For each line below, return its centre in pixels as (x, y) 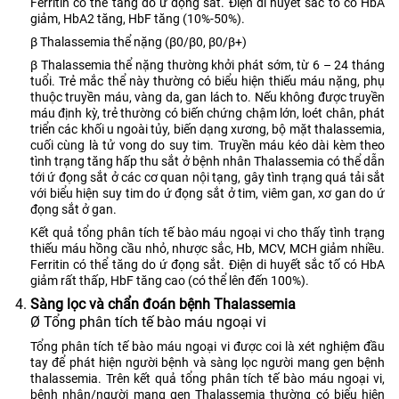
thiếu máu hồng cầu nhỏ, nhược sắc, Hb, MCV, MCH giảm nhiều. (208, 248)
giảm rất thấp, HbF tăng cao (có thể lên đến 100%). (170, 280)
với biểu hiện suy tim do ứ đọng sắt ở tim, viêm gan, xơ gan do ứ (208, 193)
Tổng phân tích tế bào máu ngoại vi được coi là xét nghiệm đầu (208, 346)
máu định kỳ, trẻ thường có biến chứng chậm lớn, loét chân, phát (208, 113)
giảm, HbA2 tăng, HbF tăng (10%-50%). (138, 18)
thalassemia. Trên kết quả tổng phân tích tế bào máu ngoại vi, (208, 378)
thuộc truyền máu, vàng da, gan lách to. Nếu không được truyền (208, 97)
